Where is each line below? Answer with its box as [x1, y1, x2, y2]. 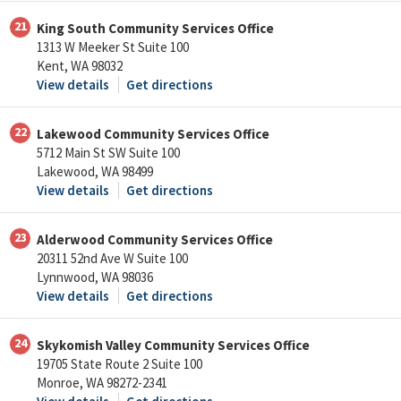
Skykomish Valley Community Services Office [37, 337, 310, 354]
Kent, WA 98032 [37, 57, 123, 75]
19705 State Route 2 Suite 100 [37, 355, 202, 373]
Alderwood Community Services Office [37, 231, 273, 249]
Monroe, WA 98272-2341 [37, 374, 167, 392]
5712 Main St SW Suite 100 [37, 144, 180, 162]
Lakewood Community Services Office [37, 125, 269, 143]
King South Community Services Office [37, 20, 274, 38]
